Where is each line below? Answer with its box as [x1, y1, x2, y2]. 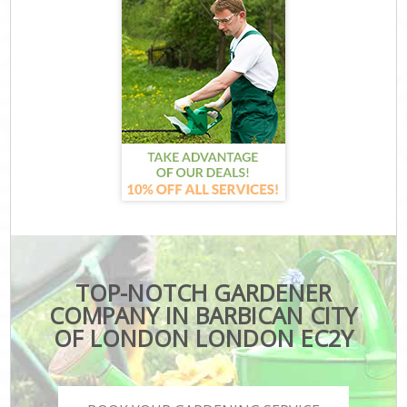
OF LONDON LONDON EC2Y [53, 322, 353, 353]
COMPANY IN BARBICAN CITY [49, 299, 358, 331]
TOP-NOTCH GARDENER [74, 276, 332, 308]
